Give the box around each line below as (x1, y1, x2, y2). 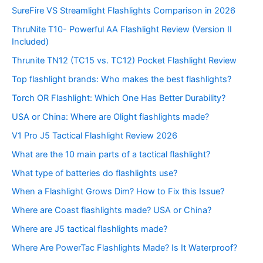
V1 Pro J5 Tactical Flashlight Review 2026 (12, 130, 177, 141)
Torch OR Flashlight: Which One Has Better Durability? (12, 92, 225, 103)
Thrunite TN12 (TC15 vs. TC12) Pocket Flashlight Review (12, 55, 237, 66)
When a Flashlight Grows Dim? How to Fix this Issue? (12, 186, 224, 197)
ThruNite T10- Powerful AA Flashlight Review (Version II (12, 23, 232, 35)
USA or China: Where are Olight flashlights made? (12, 111, 209, 122)
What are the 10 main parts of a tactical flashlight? (12, 149, 210, 160)
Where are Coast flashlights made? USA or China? (12, 205, 211, 216)
